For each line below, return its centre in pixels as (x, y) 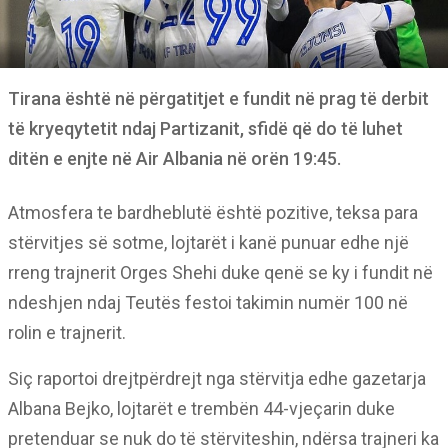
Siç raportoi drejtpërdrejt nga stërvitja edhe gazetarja (217, 378)
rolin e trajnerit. (67, 332)
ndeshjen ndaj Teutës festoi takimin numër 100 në (208, 302)
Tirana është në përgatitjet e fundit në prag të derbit (218, 98)
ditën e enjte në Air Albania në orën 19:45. (174, 158)
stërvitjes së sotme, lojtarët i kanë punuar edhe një (208, 242)
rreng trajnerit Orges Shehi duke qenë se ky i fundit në (220, 272)
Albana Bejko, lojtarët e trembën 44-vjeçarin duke (201, 408)
